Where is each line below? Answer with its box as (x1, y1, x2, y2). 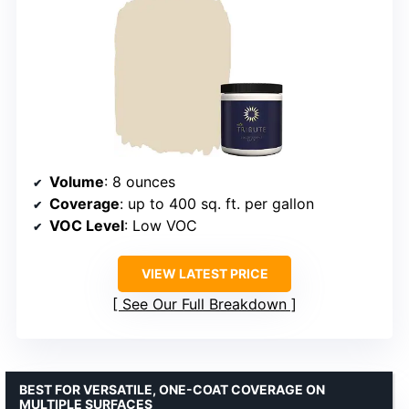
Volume (49, 173, 104, 192)
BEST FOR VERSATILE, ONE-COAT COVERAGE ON (19, 382, 325, 398)
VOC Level (49, 216, 124, 236)
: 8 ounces (104, 173, 175, 192)
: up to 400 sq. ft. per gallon (120, 194, 314, 214)
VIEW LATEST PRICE (141, 266, 268, 282)
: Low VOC (124, 216, 197, 236)
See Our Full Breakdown (122, 295, 287, 314)
